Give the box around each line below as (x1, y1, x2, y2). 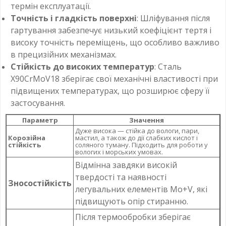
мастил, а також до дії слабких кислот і (75, 133, 198, 142)
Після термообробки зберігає (75, 211, 191, 222)
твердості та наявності (75, 171, 166, 183)
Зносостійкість (8, 177, 72, 189)
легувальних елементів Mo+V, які (75, 183, 207, 195)
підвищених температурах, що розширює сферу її (11, 85, 209, 96)
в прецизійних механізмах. (11, 48, 117, 60)
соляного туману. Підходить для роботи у (75, 140, 208, 149)
